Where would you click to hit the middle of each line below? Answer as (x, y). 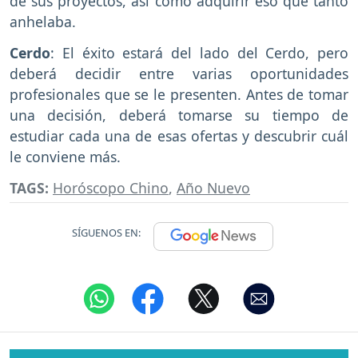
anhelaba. (43, 21)
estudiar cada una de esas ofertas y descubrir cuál (179, 135)
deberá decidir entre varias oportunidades (179, 73)
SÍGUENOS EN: (106, 232)
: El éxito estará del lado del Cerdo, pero (199, 52)
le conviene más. (65, 156)
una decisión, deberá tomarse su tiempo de (179, 115)
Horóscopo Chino (111, 187)
